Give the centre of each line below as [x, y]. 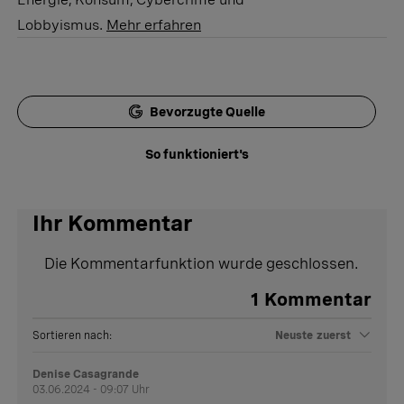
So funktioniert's [197, 154]
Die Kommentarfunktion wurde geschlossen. [202, 263]
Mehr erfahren [154, 24]
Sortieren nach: [73, 335]
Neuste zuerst [313, 335]
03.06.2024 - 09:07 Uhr [92, 389]
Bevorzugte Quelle [207, 111]
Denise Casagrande [86, 374]
